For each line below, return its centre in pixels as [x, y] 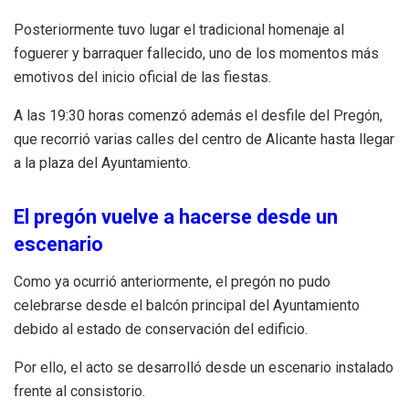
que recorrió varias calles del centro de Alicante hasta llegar [204, 140]
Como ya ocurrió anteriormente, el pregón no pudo [172, 281]
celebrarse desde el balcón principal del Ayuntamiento [187, 305]
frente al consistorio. [79, 391]
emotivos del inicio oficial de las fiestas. [142, 78]
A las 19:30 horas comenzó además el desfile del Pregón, [198, 116]
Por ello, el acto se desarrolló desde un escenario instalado [204, 367]
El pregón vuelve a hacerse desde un [176, 216]
